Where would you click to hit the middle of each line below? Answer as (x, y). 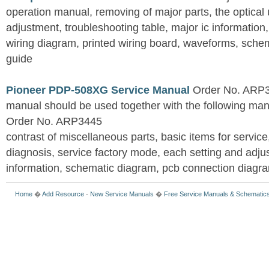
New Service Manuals (122, 194)
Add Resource (63, 194)
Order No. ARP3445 (54, 122)
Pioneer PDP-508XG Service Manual (98, 90)
